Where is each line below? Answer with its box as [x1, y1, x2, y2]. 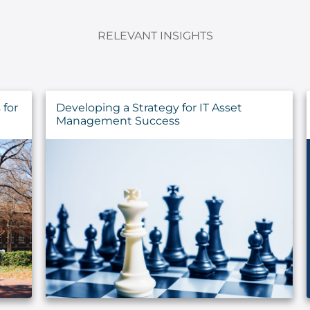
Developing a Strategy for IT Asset [56, 100, 242, 114]
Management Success [56, 113, 180, 127]
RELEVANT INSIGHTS [97, 28, 213, 42]
